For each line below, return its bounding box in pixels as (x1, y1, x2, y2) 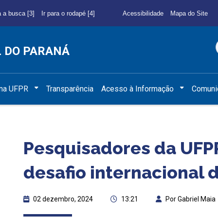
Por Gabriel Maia (165, 195, 216, 203)
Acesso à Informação (101, 84, 174, 93)
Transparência (46, 84, 94, 93)
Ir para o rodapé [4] (41, 9, 95, 17)
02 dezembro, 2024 (33, 195, 93, 203)
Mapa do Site (170, 9, 208, 17)
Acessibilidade (122, 9, 163, 17)
